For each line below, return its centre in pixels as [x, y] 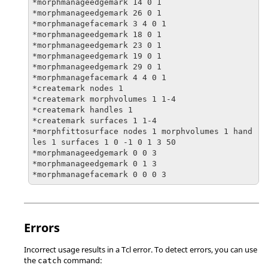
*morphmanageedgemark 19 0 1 [97, 56]
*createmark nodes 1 [78, 88]
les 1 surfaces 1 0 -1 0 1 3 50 [104, 142]
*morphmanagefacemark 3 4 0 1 [99, 24]
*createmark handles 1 [83, 110]
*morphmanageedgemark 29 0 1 [97, 67]
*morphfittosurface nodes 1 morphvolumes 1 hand [142, 131]
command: [82, 260]
